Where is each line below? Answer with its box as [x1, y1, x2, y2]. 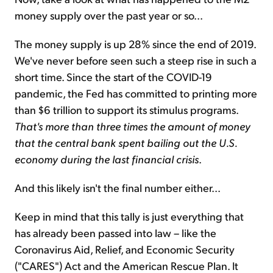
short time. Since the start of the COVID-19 [15, 69, 212, 84]
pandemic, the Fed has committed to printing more [15, 86, 257, 101]
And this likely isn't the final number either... [15, 180, 221, 195]
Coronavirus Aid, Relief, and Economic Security [15, 242, 235, 257]
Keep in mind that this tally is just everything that [15, 209, 244, 224]
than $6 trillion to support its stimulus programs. [15, 102, 238, 117]
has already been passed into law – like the [15, 225, 216, 240]
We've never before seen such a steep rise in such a [15, 53, 257, 68]
